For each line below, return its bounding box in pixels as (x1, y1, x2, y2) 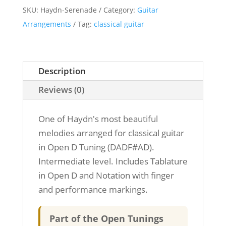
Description (38, 65, 86, 77)
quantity (22, 106, 54, 118)
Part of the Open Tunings (49, 212, 163, 224)
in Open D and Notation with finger (38, 169, 174, 181)
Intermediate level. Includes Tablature (38, 155, 188, 167)
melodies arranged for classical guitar (38, 127, 184, 139)
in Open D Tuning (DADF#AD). (38, 141, 154, 153)
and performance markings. (38, 183, 148, 195)
